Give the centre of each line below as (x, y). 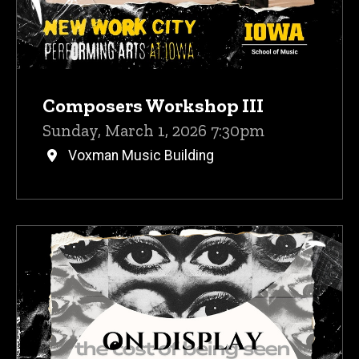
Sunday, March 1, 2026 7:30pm (153, 130)
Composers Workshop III (153, 105)
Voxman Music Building (141, 155)
